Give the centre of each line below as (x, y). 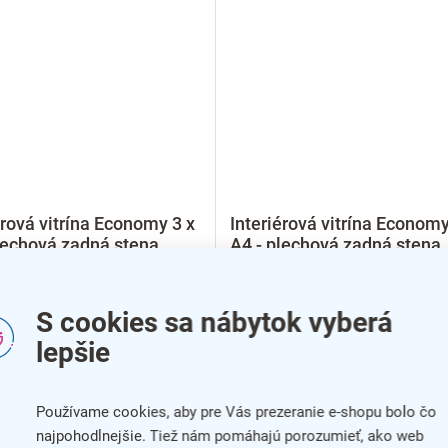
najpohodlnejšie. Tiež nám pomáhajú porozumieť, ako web (229, 436)
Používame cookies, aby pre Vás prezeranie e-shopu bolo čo (236, 412)
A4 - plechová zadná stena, (337, 244)
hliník (251, 265)
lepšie (72, 352)
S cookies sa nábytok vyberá (214, 322)
